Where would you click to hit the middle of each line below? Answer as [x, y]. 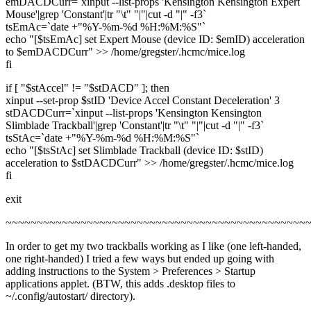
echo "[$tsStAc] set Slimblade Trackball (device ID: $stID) [134, 150]
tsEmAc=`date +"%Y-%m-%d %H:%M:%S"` [106, 26]
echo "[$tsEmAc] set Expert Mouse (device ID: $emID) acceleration [155, 39]
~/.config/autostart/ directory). [70, 296]
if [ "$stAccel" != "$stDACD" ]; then [87, 87]
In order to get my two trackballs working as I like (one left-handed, [153, 246]
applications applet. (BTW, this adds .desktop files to [120, 283]
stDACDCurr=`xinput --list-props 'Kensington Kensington [134, 112]
